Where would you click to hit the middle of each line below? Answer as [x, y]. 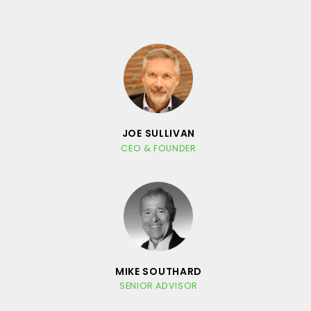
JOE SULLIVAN [159, 133]
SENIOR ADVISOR [159, 285]
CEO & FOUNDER [159, 148]
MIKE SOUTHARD [159, 271]
